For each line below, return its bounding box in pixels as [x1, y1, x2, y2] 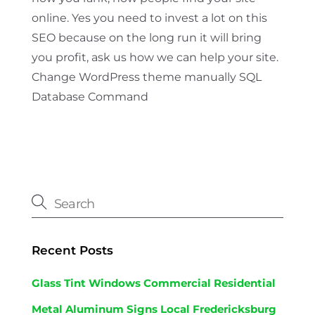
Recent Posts [31, 243, 113, 258]
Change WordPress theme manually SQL [31, 70, 262, 84]
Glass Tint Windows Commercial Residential [31, 276, 276, 290]
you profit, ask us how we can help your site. [31, 51, 278, 65]
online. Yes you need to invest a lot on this [31, 11, 267, 25]
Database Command [31, 90, 148, 104]
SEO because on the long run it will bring [31, 31, 262, 45]
